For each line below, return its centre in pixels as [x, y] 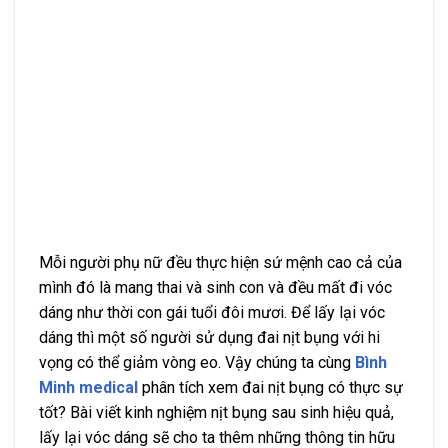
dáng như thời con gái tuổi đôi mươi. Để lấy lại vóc [212, 312]
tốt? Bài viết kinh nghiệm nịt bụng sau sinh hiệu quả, [216, 412]
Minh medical [88, 387]
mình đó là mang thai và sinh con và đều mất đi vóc [215, 287]
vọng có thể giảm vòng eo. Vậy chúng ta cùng [197, 362]
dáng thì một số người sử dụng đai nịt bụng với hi [209, 337]
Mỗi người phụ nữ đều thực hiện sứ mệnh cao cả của [220, 262]
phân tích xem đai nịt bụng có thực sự [270, 387]
